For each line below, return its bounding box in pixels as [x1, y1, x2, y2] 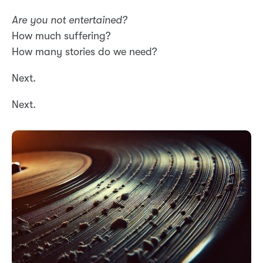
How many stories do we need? [12, 46, 157, 58]
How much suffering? [12, 30, 111, 42]
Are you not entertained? [12, 14, 127, 26]
